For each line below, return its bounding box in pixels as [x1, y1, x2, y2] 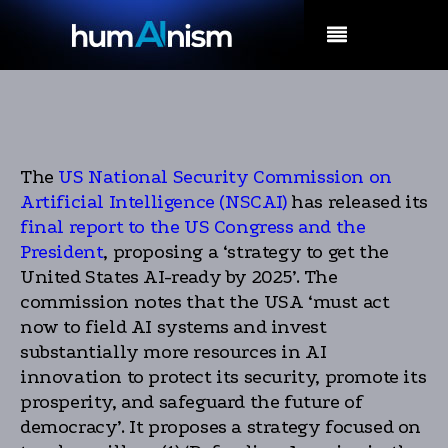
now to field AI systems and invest [20, 316, 327, 338]
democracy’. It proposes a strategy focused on [20, 416, 422, 438]
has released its [286, 191, 428, 213]
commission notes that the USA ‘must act [20, 291, 390, 313]
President [20, 241, 104, 263]
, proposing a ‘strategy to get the [103, 241, 389, 263]
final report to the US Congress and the [20, 216, 366, 238]
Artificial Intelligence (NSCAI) [20, 191, 287, 213]
